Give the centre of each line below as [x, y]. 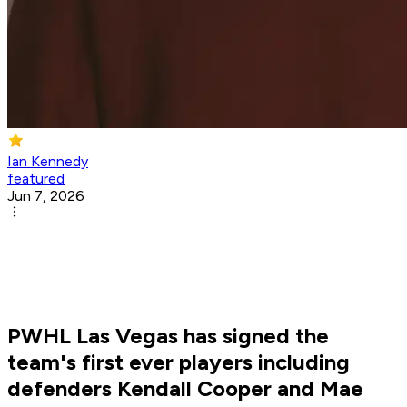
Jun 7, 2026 [46, 196]
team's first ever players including [179, 362]
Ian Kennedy [48, 162]
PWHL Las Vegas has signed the [168, 336]
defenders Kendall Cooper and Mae [185, 389]
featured [36, 179]
